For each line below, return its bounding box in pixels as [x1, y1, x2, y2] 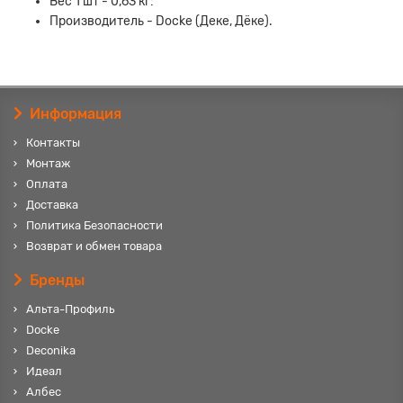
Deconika [26, 344, 76, 358]
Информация [30, 105, 121, 123]
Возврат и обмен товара [26, 239, 162, 254]
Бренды [30, 272, 85, 290]
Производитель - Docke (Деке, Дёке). [49, 13, 273, 30]
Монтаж [26, 157, 70, 171]
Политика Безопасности [26, 219, 163, 233]
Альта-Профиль [26, 302, 114, 317]
